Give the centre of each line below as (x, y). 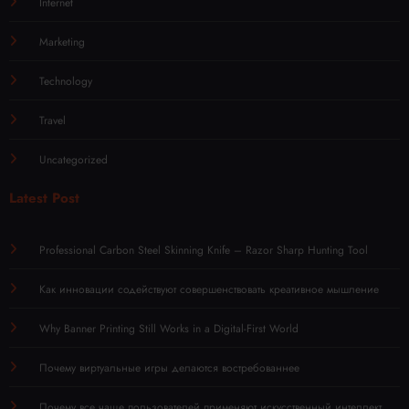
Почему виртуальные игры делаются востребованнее (169, 368)
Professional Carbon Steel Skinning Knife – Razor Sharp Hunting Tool (203, 251)
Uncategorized (73, 160)
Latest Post (44, 199)
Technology (65, 82)
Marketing (62, 42)
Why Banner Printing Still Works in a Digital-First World (168, 329)
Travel (52, 121)
